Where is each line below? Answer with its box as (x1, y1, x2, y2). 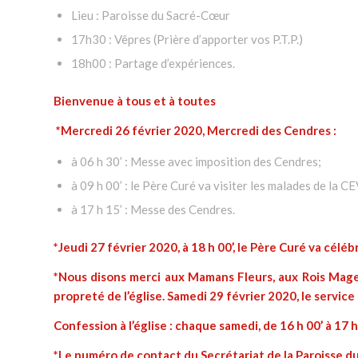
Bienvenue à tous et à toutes (54, 93, 216, 108)
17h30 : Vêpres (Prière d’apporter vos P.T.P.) (71, 31, 303, 46)
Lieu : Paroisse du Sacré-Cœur (71, 7, 230, 22)
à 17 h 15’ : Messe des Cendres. (71, 202, 235, 217)
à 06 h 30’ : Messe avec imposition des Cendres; (71, 154, 321, 169)
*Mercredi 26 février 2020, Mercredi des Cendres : (56, 122, 336, 137)
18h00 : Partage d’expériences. (71, 55, 235, 70)
